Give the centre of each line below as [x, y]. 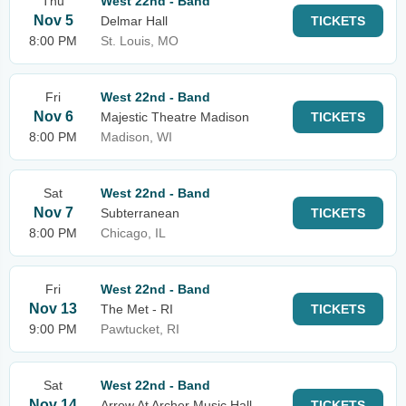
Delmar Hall [134, 21]
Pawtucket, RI [140, 329]
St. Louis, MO [140, 41]
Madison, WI [136, 137]
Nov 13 [53, 309]
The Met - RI [137, 309]
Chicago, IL [133, 233]
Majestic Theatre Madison [175, 117]
